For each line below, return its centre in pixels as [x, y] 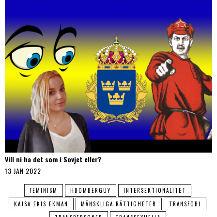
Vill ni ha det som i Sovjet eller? [53, 159]
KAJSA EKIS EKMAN [41, 204]
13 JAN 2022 [23, 170]
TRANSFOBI [185, 204]
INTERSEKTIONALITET [155, 190]
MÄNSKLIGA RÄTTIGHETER [119, 204]
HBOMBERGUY [90, 190]
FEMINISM [43, 190]
